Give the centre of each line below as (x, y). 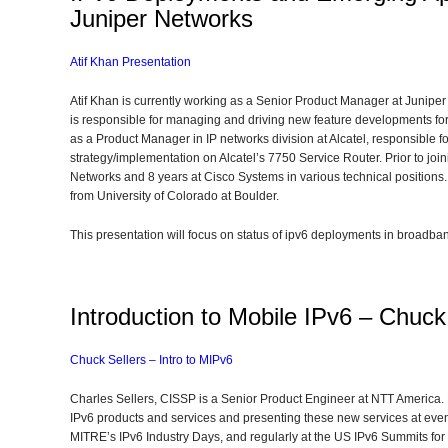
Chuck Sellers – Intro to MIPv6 (151, 360)
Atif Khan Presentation (130, 62)
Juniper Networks (161, 18)
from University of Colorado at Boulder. (174, 196)
